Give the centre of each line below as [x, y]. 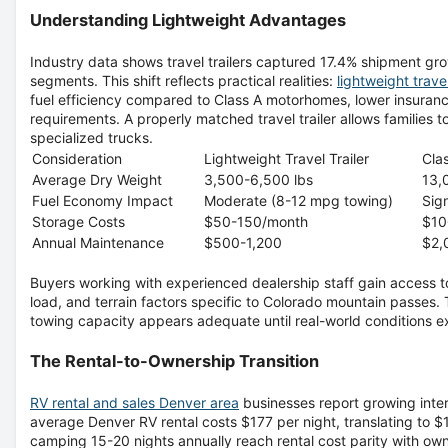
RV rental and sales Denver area [134, 402]
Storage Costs [78, 221]
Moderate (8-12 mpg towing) [298, 200]
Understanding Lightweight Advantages [188, 19]
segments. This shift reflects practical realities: [183, 80]
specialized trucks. [91, 137]
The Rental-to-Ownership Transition [174, 360]
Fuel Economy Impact [102, 200]
